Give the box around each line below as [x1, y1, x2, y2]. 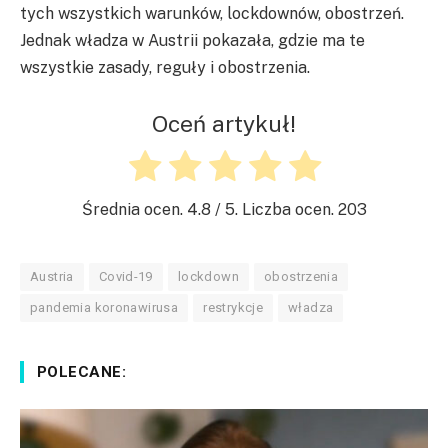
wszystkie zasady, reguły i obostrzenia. [20, 57, 310, 77]
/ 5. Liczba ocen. [210, 199, 338, 219]
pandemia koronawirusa [30, 300, 179, 316]
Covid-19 [98, 269, 153, 285]
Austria [30, 269, 74, 285]
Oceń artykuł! [152, 110, 296, 138]
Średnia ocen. [81, 199, 187, 219]
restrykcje [203, 300, 264, 316]
